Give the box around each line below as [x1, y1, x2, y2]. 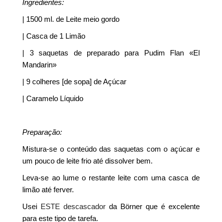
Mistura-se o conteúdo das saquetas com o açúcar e [22, 145, 200, 153]
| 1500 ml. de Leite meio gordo [22, 15, 120, 23]
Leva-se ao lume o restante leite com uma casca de [22, 173, 200, 182]
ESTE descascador [41, 202, 106, 211]
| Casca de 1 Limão [22, 32, 86, 40]
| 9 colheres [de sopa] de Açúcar [22, 77, 127, 86]
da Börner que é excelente [106, 202, 200, 211]
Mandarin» [22, 60, 57, 69]
